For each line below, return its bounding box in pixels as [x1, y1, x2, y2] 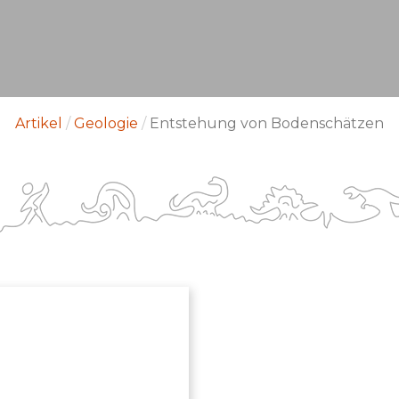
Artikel [15, 115, 62, 132]
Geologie [74, 115, 138, 132]
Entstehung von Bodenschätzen [150, 115, 384, 132]
